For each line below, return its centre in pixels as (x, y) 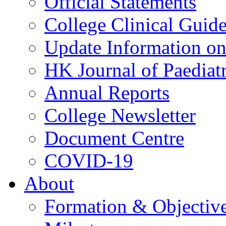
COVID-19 (89, 161)
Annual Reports (107, 93)
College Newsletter (120, 115)
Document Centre (114, 138)
